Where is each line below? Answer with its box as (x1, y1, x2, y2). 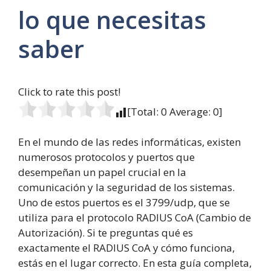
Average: (167, 104, 213, 119)
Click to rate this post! (18, 84, 120, 99)
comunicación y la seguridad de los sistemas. (18, 180, 235, 195)
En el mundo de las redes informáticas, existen (18, 135, 241, 149)
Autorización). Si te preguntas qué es (18, 226, 193, 240)
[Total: (127, 104, 161, 119)
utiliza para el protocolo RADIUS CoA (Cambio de (18, 211, 251, 225)
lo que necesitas (18, 2, 206, 36)
